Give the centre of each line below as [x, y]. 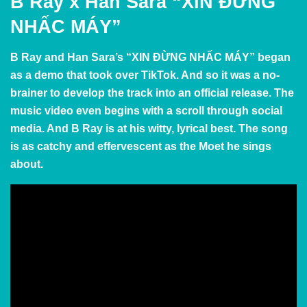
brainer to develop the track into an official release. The [152, 93]
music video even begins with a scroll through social [146, 110]
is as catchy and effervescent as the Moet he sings [141, 146]
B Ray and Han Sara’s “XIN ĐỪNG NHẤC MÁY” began [150, 57]
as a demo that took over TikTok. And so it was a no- [145, 75]
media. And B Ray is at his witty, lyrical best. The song [149, 128]
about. [27, 164]
